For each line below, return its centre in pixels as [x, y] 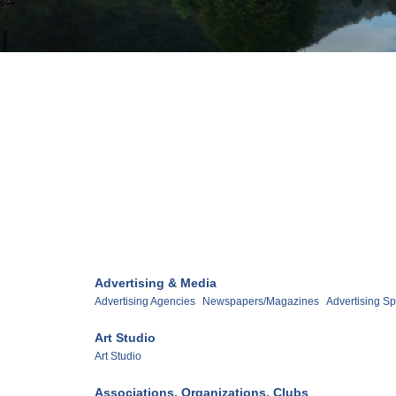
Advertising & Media [156, 282]
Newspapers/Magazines [261, 301]
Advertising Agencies [145, 301]
